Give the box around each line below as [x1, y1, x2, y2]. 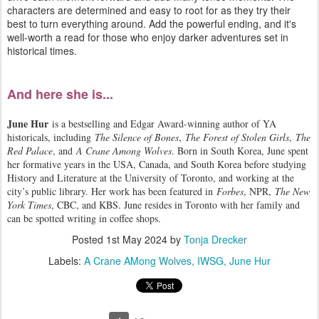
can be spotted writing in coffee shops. [7, 211, 161, 225]
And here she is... [7, 85, 113, 103]
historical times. [7, 43, 77, 58]
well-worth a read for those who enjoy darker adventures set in [7, 30, 288, 44]
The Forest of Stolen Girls [185, 130, 289, 144]
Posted [72, 232, 106, 246]
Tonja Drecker [184, 232, 247, 246]
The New [275, 184, 310, 198]
